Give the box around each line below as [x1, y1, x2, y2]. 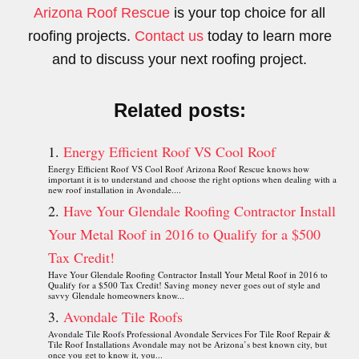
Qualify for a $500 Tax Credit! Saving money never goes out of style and [48, 278, 321, 291]
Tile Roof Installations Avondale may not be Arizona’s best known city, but [48, 337, 327, 350]
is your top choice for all [170, 4, 325, 21]
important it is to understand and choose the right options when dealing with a [48, 172, 337, 185]
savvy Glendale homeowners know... [48, 288, 184, 301]
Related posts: [113, 99, 246, 121]
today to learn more [203, 27, 332, 44]
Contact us [134, 27, 204, 44]
